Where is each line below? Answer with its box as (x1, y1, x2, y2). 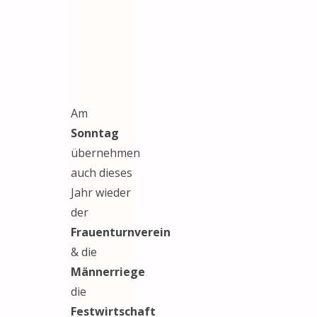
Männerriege (71, 263, 145, 279)
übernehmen (71, 144, 140, 161)
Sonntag (71, 125, 119, 141)
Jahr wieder (71, 184, 131, 200)
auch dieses (71, 164, 132, 180)
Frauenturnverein (71, 224, 171, 240)
